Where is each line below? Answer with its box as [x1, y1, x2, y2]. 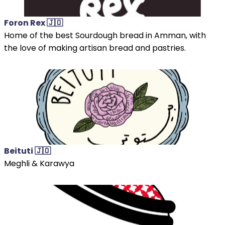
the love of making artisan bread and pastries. [4, 42, 186, 54]
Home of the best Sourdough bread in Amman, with [4, 29, 206, 41]
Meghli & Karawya [4, 157, 74, 169]
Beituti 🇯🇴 [4, 145, 51, 157]
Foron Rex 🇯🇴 [4, 17, 63, 29]
